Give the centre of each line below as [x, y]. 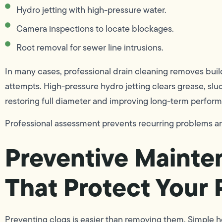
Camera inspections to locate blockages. [95, 29]
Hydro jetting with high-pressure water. [91, 10]
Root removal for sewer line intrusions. [90, 48]
